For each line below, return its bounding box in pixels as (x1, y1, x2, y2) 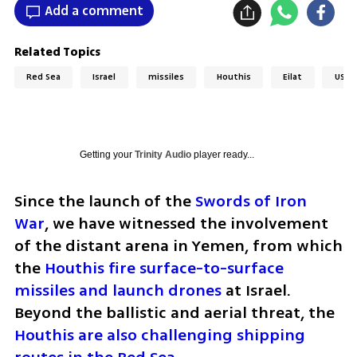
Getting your (79, 148, 135, 160)
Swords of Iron (194, 189, 307, 213)
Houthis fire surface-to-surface (44, 256, 284, 280)
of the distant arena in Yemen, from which (14, 233, 343, 257)
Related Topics (14, 43, 100, 61)
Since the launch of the (14, 189, 195, 213)
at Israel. (221, 278, 291, 302)
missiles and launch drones (14, 278, 222, 302)
